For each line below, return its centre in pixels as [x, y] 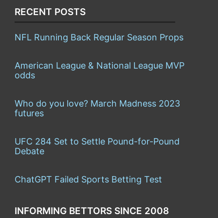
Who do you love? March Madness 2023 [97, 103]
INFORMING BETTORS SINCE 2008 [92, 211]
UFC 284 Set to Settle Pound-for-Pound [97, 141]
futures [29, 113]
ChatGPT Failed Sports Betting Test [88, 179]
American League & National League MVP [100, 65]
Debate [29, 151]
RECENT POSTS [50, 12]
